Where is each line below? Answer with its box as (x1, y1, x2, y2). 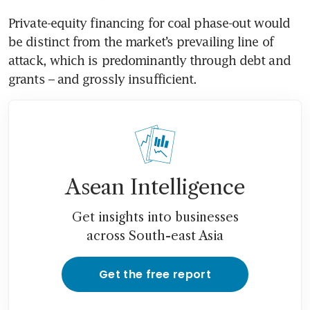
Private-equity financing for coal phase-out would (8, 15, 290, 30)
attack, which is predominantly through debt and (8, 52, 291, 68)
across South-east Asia (86, 228, 224, 244)
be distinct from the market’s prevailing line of (8, 33, 273, 49)
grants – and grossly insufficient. (8, 71, 201, 86)
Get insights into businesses (71, 209, 239, 225)
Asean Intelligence (65, 174, 245, 200)
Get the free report (98, 266, 212, 282)
